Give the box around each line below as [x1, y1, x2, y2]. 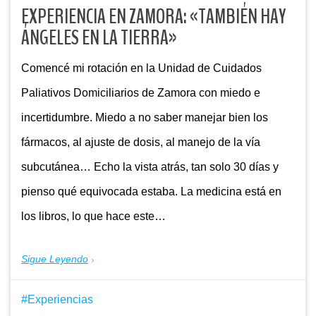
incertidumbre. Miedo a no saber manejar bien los [21, 111, 268, 123]
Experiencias [28, 293, 93, 305]
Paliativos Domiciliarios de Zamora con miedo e [21, 86, 260, 99]
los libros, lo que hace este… [21, 209, 166, 222]
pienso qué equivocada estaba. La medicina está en [21, 185, 281, 197]
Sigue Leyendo [21, 253, 88, 265]
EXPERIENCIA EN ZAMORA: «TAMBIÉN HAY [21, 1, 286, 31]
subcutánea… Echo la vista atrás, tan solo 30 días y [21, 160, 279, 173]
